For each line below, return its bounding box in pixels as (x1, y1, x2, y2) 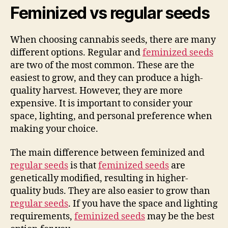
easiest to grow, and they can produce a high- (10, 72, 203, 84)
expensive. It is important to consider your (10, 97, 192, 109)
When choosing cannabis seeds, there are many (10, 34, 216, 46)
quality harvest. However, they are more (10, 84, 183, 97)
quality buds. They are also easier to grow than (10, 185, 210, 197)
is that (68, 160, 98, 172)
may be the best (145, 211, 214, 222)
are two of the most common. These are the (10, 59, 194, 71)
